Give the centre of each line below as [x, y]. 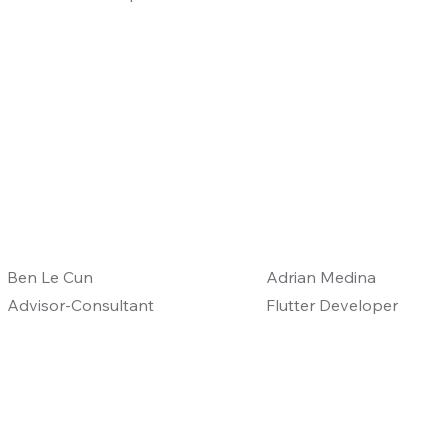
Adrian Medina [321, 276]
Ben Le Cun [49, 276]
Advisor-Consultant [80, 304]
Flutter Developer [332, 304]
